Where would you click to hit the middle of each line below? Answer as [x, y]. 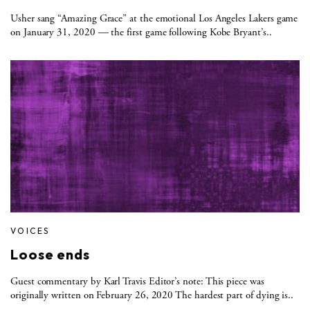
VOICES [30, 230]
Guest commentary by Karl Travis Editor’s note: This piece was [137, 281]
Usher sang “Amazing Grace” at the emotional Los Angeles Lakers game [154, 18]
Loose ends [50, 254]
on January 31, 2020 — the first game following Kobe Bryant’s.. [141, 32]
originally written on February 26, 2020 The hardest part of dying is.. [152, 295]
